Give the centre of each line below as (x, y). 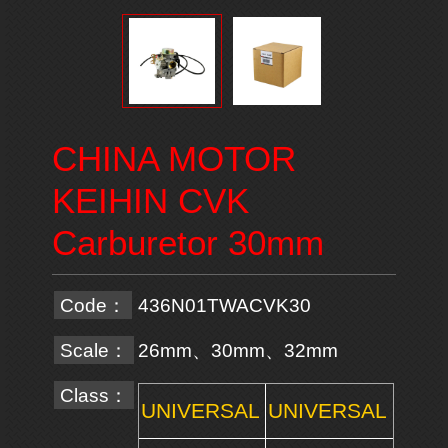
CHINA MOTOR (173, 159)
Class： (93, 395)
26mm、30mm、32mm (237, 350)
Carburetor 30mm (187, 243)
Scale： (93, 350)
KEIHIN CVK (150, 201)
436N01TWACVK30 (224, 305)
